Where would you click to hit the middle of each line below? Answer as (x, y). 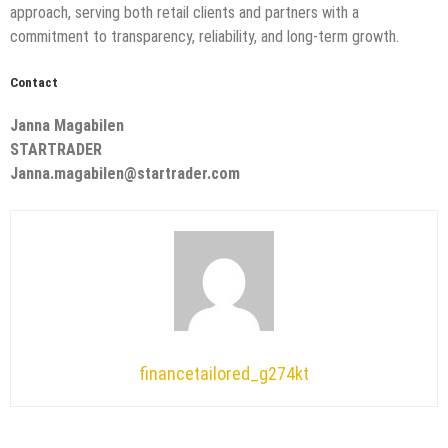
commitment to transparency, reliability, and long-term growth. (204, 36)
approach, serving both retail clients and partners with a (184, 12)
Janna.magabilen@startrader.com (125, 174)
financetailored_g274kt (224, 374)
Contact (34, 82)
